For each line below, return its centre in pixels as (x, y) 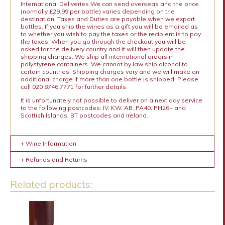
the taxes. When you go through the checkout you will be (103, 41)
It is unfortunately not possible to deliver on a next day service (111, 100)
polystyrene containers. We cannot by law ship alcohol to (104, 64)
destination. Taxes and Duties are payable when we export (107, 19)
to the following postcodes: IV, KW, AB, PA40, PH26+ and (103, 107)
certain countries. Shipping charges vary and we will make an (110, 71)
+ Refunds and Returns (54, 159)
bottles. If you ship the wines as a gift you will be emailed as (109, 26)
